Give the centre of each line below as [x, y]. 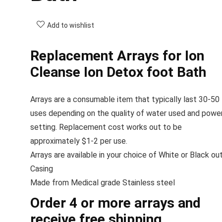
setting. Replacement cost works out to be [106, 127]
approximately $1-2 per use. [79, 141]
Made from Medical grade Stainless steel [102, 182]
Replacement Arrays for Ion [117, 55]
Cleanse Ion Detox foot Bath [118, 72]
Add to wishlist [70, 25]
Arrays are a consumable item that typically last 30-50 [125, 99]
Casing [41, 168]
